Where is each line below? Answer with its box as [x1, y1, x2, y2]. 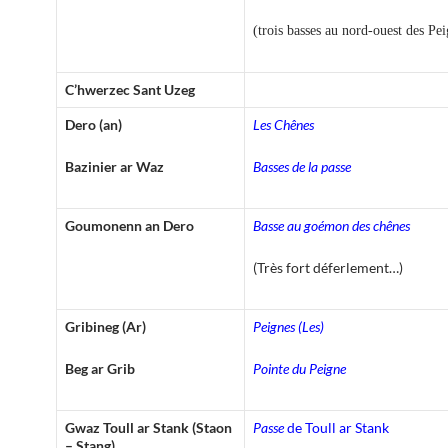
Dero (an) [65, 115, 122, 133]
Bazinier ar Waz [65, 157, 164, 175]
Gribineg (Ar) [65, 317, 146, 335]
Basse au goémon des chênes [253, 216, 410, 234]
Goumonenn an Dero [65, 216, 194, 234]
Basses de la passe [253, 157, 351, 175]
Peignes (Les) [253, 317, 324, 335]
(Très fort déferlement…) [253, 258, 403, 276]
